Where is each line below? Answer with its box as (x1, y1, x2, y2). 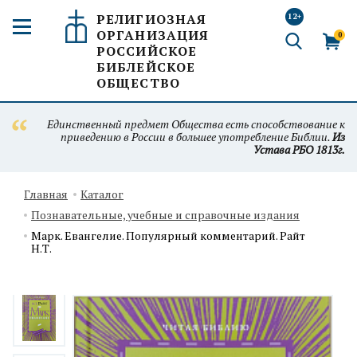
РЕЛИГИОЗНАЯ (96, 10, 207, 28)
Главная (24, 186, 68, 202)
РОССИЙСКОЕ (96, 42, 198, 60)
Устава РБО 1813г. (253, 142, 345, 157)
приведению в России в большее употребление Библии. (61, 129, 332, 144)
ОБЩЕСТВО (96, 74, 180, 92)
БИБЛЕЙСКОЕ (96, 58, 196, 76)
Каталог (80, 186, 124, 202)
